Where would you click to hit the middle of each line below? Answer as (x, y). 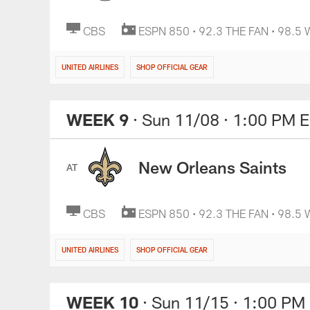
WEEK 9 (98, 119)
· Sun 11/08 (176, 119)
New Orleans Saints (212, 167)
